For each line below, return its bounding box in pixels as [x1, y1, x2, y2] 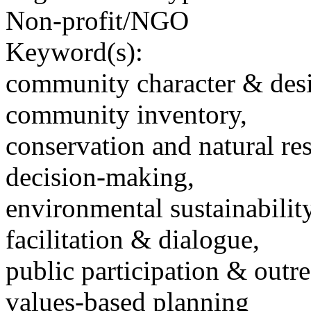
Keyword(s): [6, 37, 143, 67]
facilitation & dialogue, [6, 224, 260, 255]
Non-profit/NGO [6, 6, 189, 36]
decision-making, [6, 162, 194, 192]
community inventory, [6, 99, 247, 130]
